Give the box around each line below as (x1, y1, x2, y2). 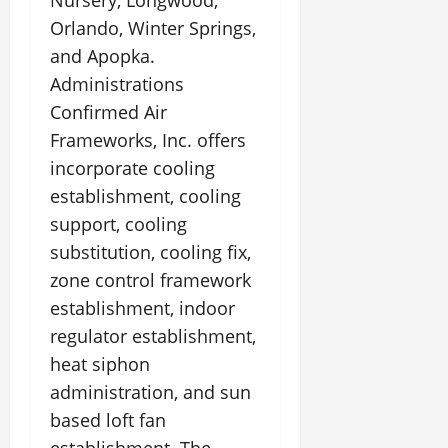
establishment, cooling (50, 184, 241, 208)
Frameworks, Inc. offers (50, 128, 246, 152)
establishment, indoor (50, 296, 235, 320)
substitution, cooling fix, (50, 240, 251, 264)
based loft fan (50, 408, 166, 432)
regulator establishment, (50, 324, 256, 348)
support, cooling (50, 212, 187, 236)
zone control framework (50, 268, 251, 292)
